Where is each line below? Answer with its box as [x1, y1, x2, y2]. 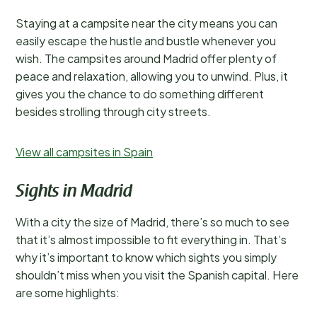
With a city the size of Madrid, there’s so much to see [16, 214, 289, 229]
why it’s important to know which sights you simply [16, 250, 277, 265]
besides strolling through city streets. [16, 104, 211, 119]
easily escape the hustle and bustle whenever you [16, 33, 276, 48]
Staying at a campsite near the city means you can [16, 16, 277, 30]
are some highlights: [16, 285, 120, 300]
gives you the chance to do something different [16, 86, 264, 101]
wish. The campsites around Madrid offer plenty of [16, 51, 277, 66]
